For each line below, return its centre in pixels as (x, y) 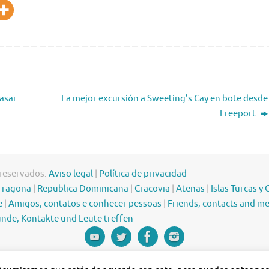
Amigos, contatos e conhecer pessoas (85, 204)
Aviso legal (71, 174)
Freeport (239, 113)
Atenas (190, 189)
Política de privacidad (143, 174)
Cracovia (152, 189)
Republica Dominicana (83, 189)
